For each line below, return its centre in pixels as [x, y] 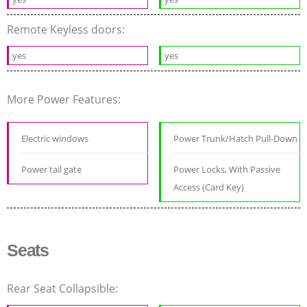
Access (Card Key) [209, 187]
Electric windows [55, 139]
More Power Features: [65, 100]
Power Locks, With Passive [227, 170]
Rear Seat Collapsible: [64, 289]
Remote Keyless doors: [67, 30]
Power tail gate [51, 170]
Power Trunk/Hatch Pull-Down [236, 139]
